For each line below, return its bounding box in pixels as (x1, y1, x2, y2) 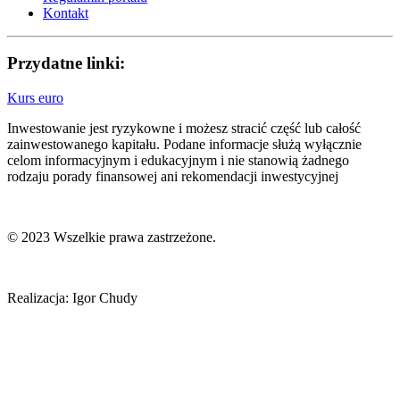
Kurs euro (7, 89, 63, 105)
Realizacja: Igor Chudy (7, 289, 137, 305)
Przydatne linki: (7, 54, 125, 73)
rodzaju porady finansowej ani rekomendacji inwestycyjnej (7, 168, 338, 184)
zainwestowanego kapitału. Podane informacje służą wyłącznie (7, 136, 362, 152)
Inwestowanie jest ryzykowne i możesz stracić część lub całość (7, 120, 361, 136)
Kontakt (43, 4, 88, 21)
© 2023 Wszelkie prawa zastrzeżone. (7, 229, 216, 245)
